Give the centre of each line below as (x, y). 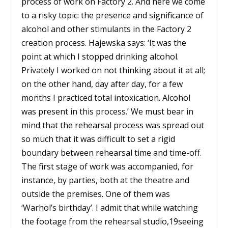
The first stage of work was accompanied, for (108, 167)
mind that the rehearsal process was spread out (113, 125)
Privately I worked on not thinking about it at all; (113, 70)
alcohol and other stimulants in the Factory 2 (107, 29)
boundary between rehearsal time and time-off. (112, 153)
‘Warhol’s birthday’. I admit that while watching (110, 208)
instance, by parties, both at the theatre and (106, 180)
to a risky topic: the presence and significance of (113, 16)
